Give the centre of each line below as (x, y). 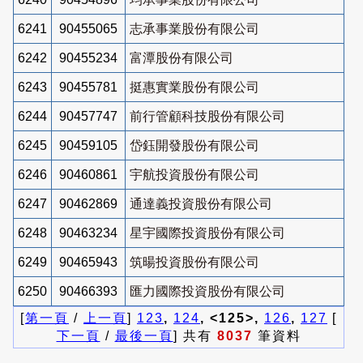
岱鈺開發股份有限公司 (194, 145)
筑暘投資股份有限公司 (194, 262)
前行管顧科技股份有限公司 (207, 116)
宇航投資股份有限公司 (194, 174)
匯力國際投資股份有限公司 (207, 291)
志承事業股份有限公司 (194, 28)
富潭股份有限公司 (181, 58)
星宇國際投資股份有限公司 (207, 233)
